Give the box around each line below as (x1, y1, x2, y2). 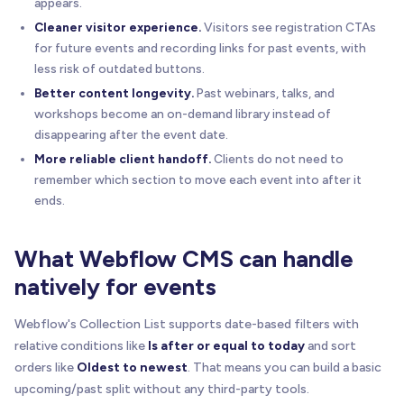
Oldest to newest (77, 359, 188, 375)
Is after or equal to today (148, 337, 305, 353)
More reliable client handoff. (34, 151, 211, 166)
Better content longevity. (34, 85, 194, 100)
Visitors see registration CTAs (201, 19, 376, 34)
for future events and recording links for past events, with (34, 40, 366, 55)
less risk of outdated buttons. (34, 60, 205, 76)
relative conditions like (14, 337, 148, 353)
